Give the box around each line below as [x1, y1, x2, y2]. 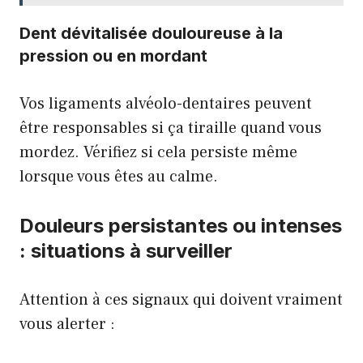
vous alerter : [19, 314, 115, 335]
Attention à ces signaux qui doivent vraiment [19, 289, 343, 310]
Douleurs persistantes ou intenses [19, 214, 342, 237]
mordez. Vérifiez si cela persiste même [19, 142, 297, 163]
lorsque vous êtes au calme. [19, 166, 218, 187]
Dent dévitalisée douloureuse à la [19, 23, 283, 43]
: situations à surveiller [19, 239, 233, 263]
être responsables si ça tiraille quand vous [19, 117, 322, 139]
